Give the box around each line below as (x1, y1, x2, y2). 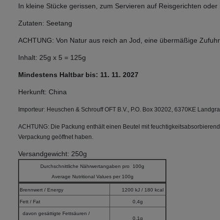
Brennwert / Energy (20, 187, 63, 193)
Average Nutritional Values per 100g (51, 174, 134, 180)
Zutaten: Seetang (18, 19, 72, 27)
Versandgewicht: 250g (18, 150, 87, 158)
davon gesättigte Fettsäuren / (20, 211, 90, 217)
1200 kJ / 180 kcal (122, 187, 165, 193)
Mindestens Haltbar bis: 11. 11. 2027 (18, 71, 138, 79)
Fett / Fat (20, 199, 43, 205)
